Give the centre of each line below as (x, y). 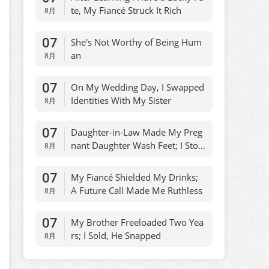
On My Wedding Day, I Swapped (138, 87)
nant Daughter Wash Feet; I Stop (138, 145)
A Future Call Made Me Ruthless (137, 190)
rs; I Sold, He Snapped (116, 235)
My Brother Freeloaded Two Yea (138, 222)
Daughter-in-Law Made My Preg (137, 132)
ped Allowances (104, 159)
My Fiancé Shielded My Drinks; (135, 177)
